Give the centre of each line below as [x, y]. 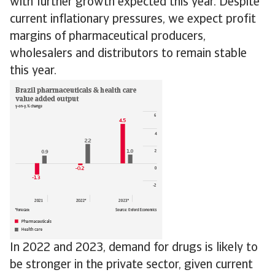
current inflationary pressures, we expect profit [133, 20]
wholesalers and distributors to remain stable [128, 54]
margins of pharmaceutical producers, [108, 37]
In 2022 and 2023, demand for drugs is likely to [134, 248]
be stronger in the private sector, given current [131, 265]
